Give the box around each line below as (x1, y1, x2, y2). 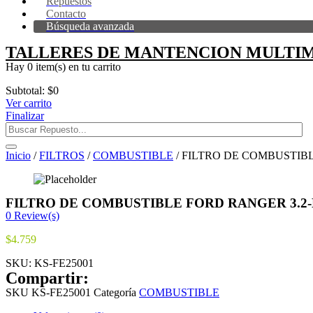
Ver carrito (6, 97, 52, 109)
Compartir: (6, 269, 89, 287)
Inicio (6, 150, 31, 161)
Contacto (46, 8, 86, 20)
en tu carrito (66, 61, 121, 73)
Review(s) (11, 210, 59, 221)
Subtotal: (6, 85, 45, 96)
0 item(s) (27, 61, 66, 73)
